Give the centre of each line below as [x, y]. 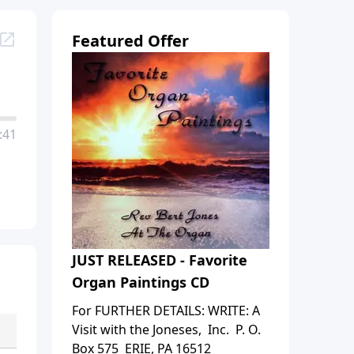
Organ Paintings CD [141, 282]
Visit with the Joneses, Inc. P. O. [166, 329]
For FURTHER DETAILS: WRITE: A [166, 310]
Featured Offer [130, 40]
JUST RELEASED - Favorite [160, 260]
